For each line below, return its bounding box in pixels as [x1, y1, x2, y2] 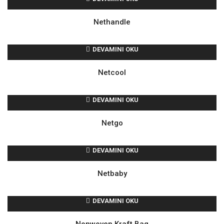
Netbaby [97, 169, 127, 178]
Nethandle [93, 17, 130, 27]
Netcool [98, 68, 126, 77]
